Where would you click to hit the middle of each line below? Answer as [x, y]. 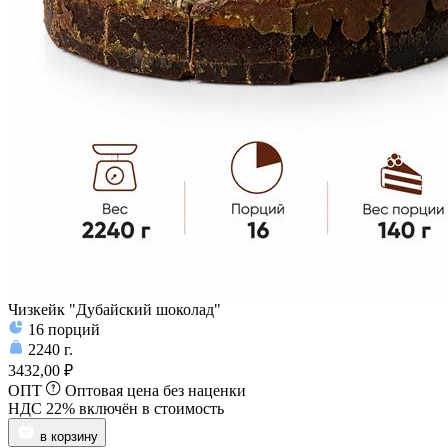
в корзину [69, 437]
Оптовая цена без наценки [155, 391]
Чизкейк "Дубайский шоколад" [114, 310]
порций [74, 330]
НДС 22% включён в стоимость [116, 409]
